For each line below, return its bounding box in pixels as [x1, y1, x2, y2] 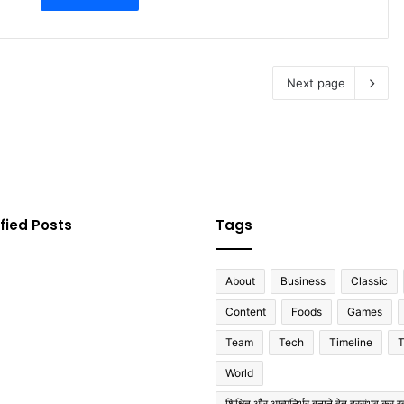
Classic [351, 274, 388, 289]
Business [280, 274, 326, 289]
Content [225, 305, 266, 319]
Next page [287, 76, 345, 91]
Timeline [329, 335, 372, 350]
